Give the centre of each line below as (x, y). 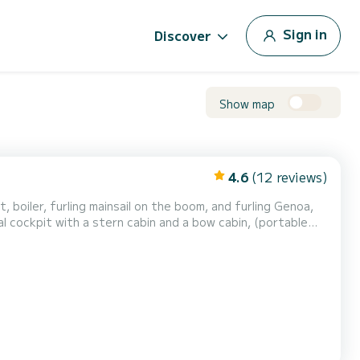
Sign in (305, 33)
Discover (183, 35)
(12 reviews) (290, 177)
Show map (247, 103)
